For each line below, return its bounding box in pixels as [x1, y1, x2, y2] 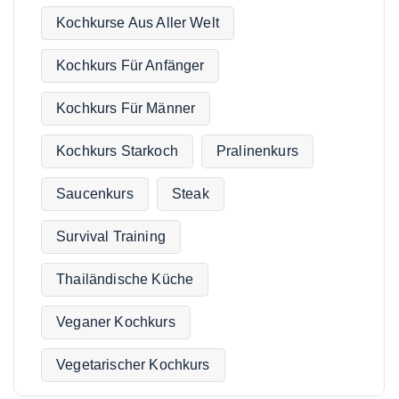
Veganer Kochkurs [56, 314, 175, 330]
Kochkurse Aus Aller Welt [56, 15, 219, 31]
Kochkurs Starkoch [56, 143, 178, 159]
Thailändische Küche [56, 272, 194, 288]
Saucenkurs [56, 186, 134, 202]
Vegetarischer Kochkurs [56, 357, 210, 373]
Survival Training [56, 229, 166, 245]
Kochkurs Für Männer [56, 101, 196, 117]
